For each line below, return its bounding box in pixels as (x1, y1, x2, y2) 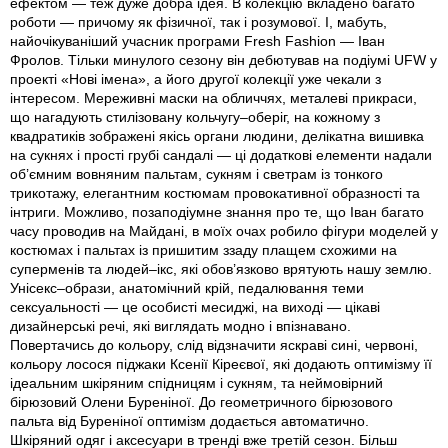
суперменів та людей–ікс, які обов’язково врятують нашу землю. (10, 261, 432, 278)
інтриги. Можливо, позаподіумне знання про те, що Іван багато (10, 204, 424, 221)
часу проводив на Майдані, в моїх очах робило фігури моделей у (10, 223, 438, 240)
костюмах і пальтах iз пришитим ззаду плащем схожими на (10, 242, 397, 259)
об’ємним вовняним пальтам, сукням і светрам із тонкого (10, 166, 383, 183)
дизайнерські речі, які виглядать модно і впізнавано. (10, 318, 351, 335)
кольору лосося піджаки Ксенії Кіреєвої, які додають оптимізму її (10, 356, 432, 373)
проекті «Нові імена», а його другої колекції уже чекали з (10, 71, 381, 88)
